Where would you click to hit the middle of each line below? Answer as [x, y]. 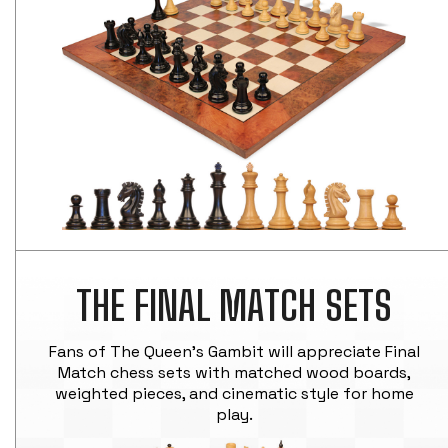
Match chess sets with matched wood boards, [234, 373]
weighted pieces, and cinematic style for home [234, 394]
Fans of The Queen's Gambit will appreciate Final [234, 352]
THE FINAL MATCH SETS [234, 306]
